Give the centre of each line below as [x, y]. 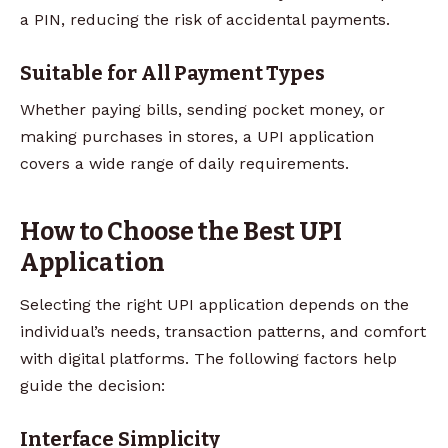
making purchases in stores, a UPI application [197, 136]
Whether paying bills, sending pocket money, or [202, 109]
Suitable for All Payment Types [172, 72]
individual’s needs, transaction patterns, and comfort [223, 332]
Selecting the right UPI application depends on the [214, 305]
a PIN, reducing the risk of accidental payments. [205, 19]
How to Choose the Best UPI [181, 231]
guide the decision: [92, 386]
